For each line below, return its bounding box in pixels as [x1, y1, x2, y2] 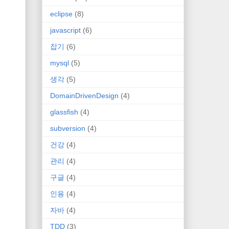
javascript [50, 26, 81, 34]
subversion [50, 124, 85, 132]
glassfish [50, 107, 78, 116]
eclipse [50, 9, 73, 18]
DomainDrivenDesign [50, 91, 119, 100]
